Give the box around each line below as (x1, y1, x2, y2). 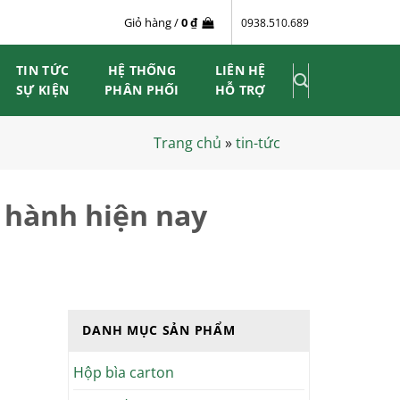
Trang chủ (153, 132, 221, 153)
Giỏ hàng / (124, 14, 182, 30)
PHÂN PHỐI (104, 81, 179, 98)
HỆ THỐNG (107, 62, 177, 79)
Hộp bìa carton (73, 362, 175, 382)
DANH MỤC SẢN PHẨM (82, 321, 236, 338)
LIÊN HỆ (214, 62, 266, 79)
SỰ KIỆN (16, 81, 70, 98)
